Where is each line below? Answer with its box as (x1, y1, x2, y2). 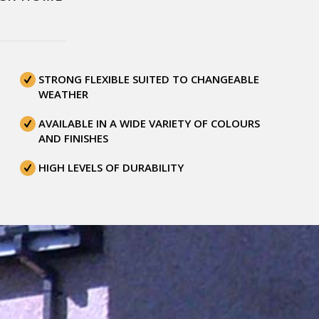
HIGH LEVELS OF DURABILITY (38, 159, 184, 174)
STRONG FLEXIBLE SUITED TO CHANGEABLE (38, 71, 259, 86)
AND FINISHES (38, 130, 108, 145)
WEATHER (38, 86, 88, 101)
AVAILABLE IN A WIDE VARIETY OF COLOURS (38, 115, 260, 130)
